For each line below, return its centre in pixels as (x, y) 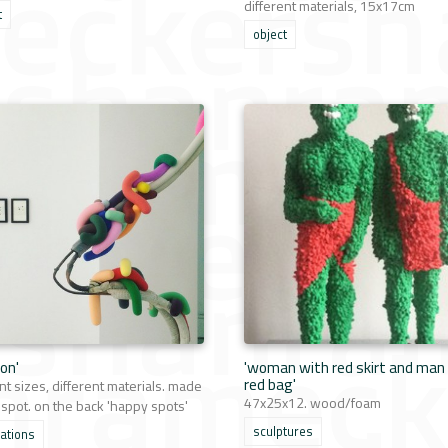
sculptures (283, 431)
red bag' (270, 384)
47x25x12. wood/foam (312, 402)
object (270, 34)
